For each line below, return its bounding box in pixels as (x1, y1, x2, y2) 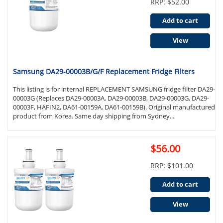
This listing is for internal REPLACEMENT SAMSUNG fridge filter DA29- (13, 85, 215, 94)
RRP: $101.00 (150, 161, 193, 170)
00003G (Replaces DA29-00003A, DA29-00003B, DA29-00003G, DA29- (13, 94, 209, 103)
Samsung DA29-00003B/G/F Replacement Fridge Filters (13, 67, 195, 76)
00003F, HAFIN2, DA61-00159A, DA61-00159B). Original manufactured (13, 103, 215, 111)
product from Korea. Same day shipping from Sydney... (13, 111, 174, 120)
